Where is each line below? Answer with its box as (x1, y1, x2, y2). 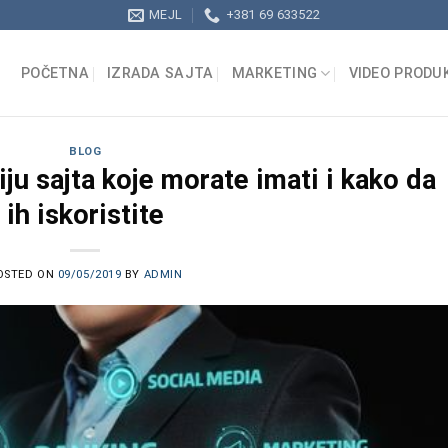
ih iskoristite (6, 198, 164, 231)
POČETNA (21, 65, 90, 82)
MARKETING (231, 65, 318, 82)
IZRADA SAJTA (107, 65, 214, 82)
